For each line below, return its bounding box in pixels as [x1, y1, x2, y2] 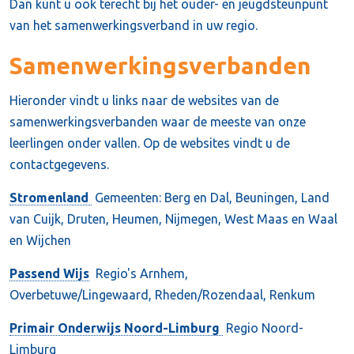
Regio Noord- [223, 321, 303, 335]
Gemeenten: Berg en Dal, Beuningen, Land [92, 190, 330, 205]
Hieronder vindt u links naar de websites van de [9, 93, 279, 107]
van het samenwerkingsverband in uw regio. [9, 18, 258, 32]
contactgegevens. [9, 157, 115, 171]
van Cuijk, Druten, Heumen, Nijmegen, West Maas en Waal [9, 212, 337, 226]
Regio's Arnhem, [89, 266, 188, 281]
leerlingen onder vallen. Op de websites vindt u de [9, 136, 290, 150]
